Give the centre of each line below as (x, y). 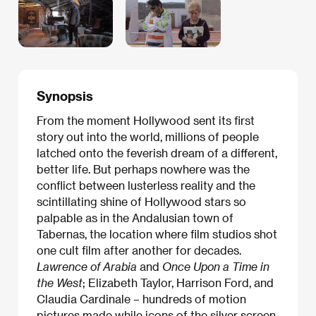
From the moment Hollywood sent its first (146, 121)
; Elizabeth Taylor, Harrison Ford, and (178, 283)
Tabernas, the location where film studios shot (157, 234)
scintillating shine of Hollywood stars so (141, 202)
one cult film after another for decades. (139, 250)
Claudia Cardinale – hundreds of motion (141, 299)
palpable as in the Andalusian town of (135, 218)
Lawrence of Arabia (87, 267)
